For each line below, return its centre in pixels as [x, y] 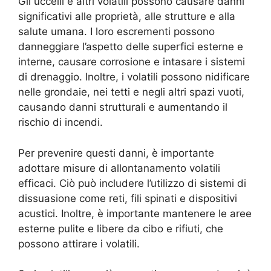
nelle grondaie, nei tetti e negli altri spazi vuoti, [131, 92]
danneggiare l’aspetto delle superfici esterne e [131, 47]
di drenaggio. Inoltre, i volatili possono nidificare [134, 77]
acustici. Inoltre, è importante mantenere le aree [135, 213]
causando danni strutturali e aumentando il [123, 107]
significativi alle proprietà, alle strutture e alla [127, 17]
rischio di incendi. [60, 122]
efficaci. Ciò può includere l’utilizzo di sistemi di [132, 183]
